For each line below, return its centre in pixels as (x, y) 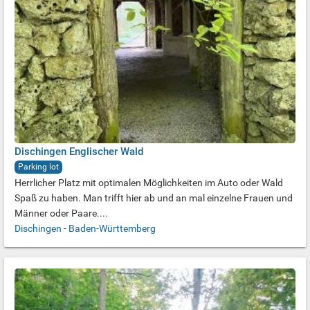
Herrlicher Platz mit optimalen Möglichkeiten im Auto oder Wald (149, 183)
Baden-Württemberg (112, 228)
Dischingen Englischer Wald (79, 152)
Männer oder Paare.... (61, 213)
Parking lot (38, 167)
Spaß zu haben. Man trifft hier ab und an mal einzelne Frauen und (154, 198)
